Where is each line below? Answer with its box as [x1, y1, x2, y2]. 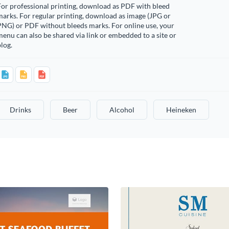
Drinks [9, 105, 31, 114]
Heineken [166, 105, 196, 114]
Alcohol [109, 105, 134, 114]
